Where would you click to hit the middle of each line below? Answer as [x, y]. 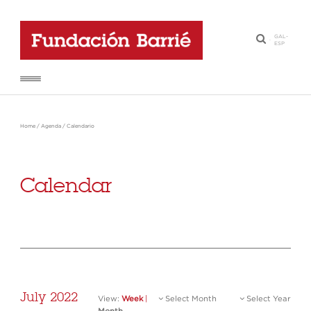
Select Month [190, 299]
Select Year [268, 299]
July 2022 [49, 297]
